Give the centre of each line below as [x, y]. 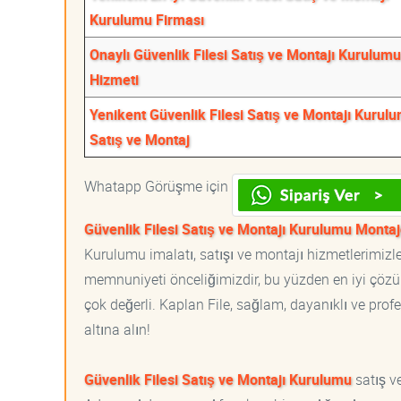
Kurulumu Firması [147, 20]
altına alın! [117, 329]
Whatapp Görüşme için [158, 186]
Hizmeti [114, 80]
